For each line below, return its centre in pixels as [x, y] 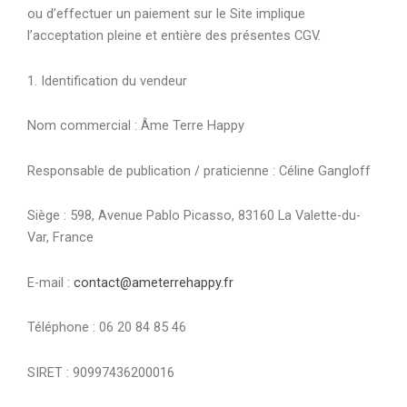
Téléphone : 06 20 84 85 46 [107, 328]
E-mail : [50, 282]
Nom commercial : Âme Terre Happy [136, 126]
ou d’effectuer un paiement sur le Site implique [166, 14]
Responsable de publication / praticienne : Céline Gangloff [199, 170]
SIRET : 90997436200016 [101, 372]
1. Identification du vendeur [107, 80]
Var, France [60, 238]
